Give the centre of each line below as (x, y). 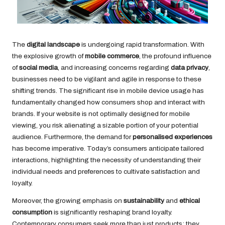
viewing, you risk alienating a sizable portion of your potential (105, 125)
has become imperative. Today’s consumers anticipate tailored (108, 148)
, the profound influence (175, 56)
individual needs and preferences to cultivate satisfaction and (106, 171)
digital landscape (53, 44)
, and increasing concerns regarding (114, 67)
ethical (190, 200)
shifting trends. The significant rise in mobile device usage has (108, 90)
